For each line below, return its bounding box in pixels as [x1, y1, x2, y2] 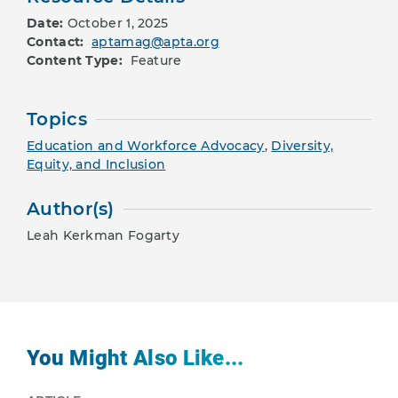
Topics [27, 108, 87, 131]
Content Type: [27, 52, 127, 69]
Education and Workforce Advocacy [27, 138, 265, 155]
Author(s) [27, 198, 115, 220]
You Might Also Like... [27, 343, 244, 372]
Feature [126, 52, 182, 69]
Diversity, [271, 138, 334, 155]
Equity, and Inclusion [27, 156, 166, 173]
